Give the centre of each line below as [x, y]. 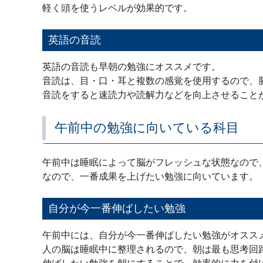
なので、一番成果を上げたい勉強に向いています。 [150, 176]
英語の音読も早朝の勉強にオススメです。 [131, 67]
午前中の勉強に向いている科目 [147, 128]
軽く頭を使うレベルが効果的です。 [117, 8]
